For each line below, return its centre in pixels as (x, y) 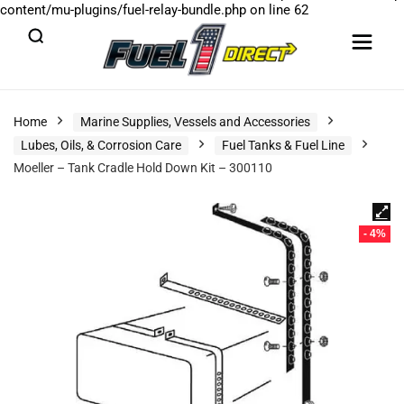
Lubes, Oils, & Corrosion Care (101, 145)
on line (270, 10)
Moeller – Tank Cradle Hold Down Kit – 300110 (143, 168)
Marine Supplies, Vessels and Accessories (195, 122)
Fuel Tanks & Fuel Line (283, 145)
